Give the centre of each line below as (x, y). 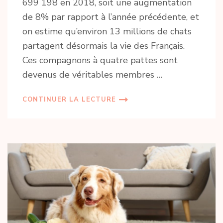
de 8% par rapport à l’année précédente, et (111, 17)
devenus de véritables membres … (92, 75)
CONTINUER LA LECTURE (69, 100)
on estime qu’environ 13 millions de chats (107, 32)
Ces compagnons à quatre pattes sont (100, 60)
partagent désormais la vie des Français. (104, 46)
